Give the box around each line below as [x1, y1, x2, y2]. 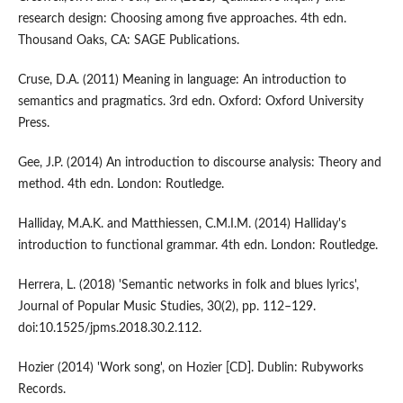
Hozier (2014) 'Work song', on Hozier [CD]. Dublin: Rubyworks [17, 362, 363, 375]
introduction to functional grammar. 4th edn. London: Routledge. [17, 239, 378, 253]
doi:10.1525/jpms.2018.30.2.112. [17, 322, 201, 336]
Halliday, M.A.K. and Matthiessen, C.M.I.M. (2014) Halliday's [17, 218, 346, 231]
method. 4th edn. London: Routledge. [17, 178, 224, 192]
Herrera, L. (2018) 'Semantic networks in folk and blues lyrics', [17, 279, 359, 292]
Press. [17, 117, 49, 130]
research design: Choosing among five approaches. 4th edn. [17, 13, 346, 26]
